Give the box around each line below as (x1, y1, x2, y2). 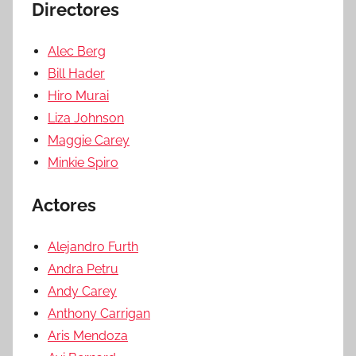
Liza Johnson (48, 110, 124, 126)
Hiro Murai (48, 87, 109, 103)
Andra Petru (48, 261, 118, 277)
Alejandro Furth (48, 238, 138, 254)
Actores (32, 194, 96, 215)
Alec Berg (48, 43, 106, 59)
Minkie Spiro (48, 154, 118, 170)
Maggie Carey (48, 132, 130, 148)
